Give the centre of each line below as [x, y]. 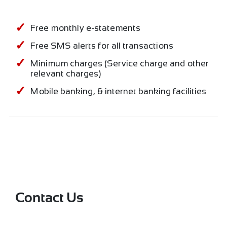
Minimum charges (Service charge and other [120, 63]
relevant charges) [66, 73]
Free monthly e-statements [86, 28]
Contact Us [49, 198]
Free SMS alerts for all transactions [102, 45]
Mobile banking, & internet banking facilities [119, 91]
